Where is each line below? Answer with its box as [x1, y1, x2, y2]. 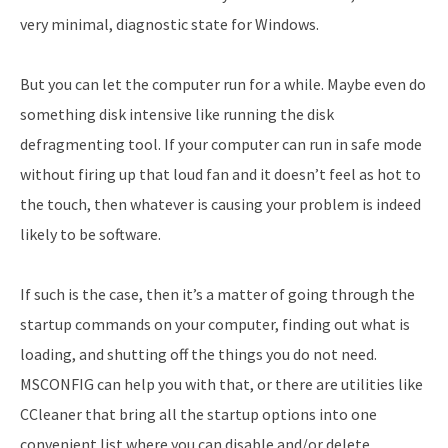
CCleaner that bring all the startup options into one [20, 403, 377, 424]
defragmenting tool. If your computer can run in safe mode [20, 133, 422, 154]
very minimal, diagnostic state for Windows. [20, 13, 319, 34]
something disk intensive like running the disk [20, 103, 334, 124]
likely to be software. [20, 223, 161, 244]
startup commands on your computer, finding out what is [20, 313, 410, 334]
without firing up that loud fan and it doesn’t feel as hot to [20, 163, 421, 184]
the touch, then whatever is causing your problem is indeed [20, 193, 421, 214]
